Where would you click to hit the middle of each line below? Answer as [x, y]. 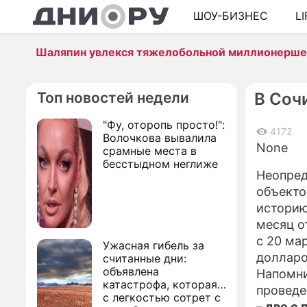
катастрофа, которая [160, 284]
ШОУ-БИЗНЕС [231, 16]
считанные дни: [145, 258]
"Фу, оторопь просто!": [164, 125]
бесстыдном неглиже [160, 164]
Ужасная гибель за [153, 245]
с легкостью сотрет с [162, 297]
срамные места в [150, 151]
